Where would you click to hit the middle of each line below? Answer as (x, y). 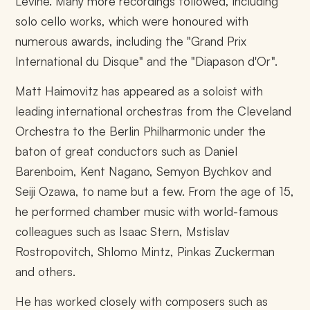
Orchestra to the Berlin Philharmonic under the (141, 131)
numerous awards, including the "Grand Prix (131, 40)
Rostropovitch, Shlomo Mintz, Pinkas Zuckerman (145, 252)
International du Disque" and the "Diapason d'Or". (147, 61)
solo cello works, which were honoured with (132, 20)
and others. (46, 272)
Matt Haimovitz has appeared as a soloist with (139, 91)
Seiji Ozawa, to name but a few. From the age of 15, (155, 191)
